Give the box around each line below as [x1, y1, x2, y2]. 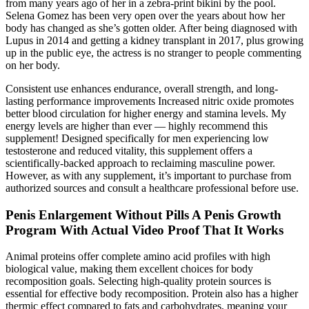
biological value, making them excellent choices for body [6, 263, 253, 275]
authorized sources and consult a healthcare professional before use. [6, 181, 299, 194]
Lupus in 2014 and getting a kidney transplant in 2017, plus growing [6, 34, 303, 46]
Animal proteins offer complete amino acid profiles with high [6, 250, 270, 263]
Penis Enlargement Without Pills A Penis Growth [6, 207, 281, 222]
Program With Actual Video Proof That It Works [6, 222, 283, 237]
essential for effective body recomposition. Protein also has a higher [6, 288, 298, 300]
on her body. [6, 59, 60, 71]
